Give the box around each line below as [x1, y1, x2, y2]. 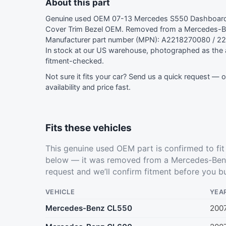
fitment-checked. [45, 56, 104, 66]
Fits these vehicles [45, 122, 132, 134]
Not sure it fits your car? [45, 72, 129, 82]
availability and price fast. [45, 83, 131, 92]
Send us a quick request [129, 72, 210, 82]
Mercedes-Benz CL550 [45, 203, 132, 213]
